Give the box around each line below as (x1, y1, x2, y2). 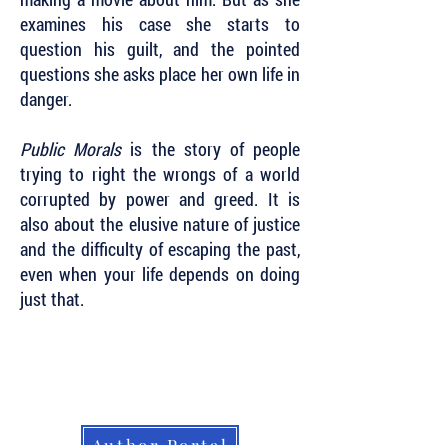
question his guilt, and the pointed (20, 37, 300, 61)
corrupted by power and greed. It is (20, 187, 300, 211)
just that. (20, 287, 84, 311)
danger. (20, 87, 72, 111)
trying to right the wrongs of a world (20, 162, 300, 186)
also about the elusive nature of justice (20, 212, 300, 236)
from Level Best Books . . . (10, 390, 191, 414)
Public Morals (20, 137, 122, 161)
